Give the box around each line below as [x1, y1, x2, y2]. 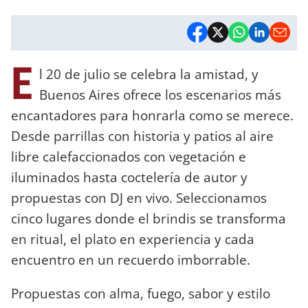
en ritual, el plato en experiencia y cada [11, 229, 254, 248]
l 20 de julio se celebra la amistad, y [39, 64, 258, 83]
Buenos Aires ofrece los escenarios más [39, 85, 281, 104]
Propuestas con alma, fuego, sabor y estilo [11, 283, 270, 302]
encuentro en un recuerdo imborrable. [11, 250, 254, 269]
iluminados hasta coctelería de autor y [11, 167, 247, 186]
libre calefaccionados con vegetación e [11, 146, 246, 166]
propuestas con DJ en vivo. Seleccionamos [11, 188, 267, 207]
